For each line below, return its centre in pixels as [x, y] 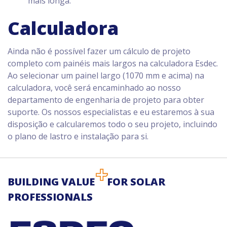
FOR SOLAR [136, 182]
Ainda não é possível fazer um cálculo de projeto [99, 51]
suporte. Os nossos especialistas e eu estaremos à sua [111, 112]
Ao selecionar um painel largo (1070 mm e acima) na [106, 75]
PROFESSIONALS [50, 197]
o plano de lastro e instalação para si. [78, 136]
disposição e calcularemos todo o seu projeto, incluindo [112, 124]
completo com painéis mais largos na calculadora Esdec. [113, 63]
